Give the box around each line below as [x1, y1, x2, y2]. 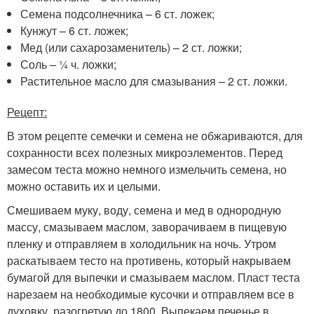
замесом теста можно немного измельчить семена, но [7, 161, 287, 177]
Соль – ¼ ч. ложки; [20, 55, 117, 72]
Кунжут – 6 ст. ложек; [20, 22, 129, 39]
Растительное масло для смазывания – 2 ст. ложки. [20, 72, 288, 89]
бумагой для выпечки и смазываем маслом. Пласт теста [7, 268, 300, 285]
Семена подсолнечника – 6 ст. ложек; [20, 5, 215, 22]
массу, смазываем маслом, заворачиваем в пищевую [7, 218, 287, 235]
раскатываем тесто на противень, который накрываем [7, 252, 291, 268]
